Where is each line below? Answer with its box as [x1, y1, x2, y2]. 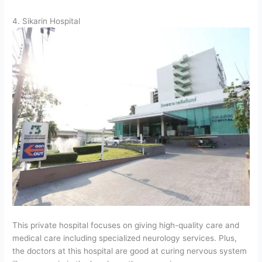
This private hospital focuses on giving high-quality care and [12, 220, 240, 230]
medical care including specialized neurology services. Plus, [12, 233, 237, 243]
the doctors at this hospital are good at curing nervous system [12, 246, 247, 256]
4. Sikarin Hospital [12, 16, 81, 26]
